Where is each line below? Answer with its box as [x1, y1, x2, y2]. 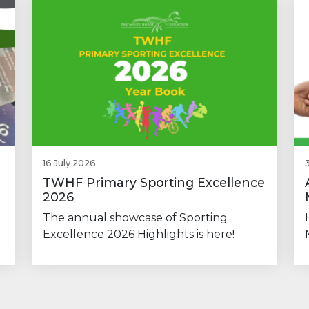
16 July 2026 [43, 158, 96, 169]
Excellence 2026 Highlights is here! [43, 228, 235, 241]
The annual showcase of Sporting [43, 211, 228, 225]
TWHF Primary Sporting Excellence [43, 175, 265, 190]
